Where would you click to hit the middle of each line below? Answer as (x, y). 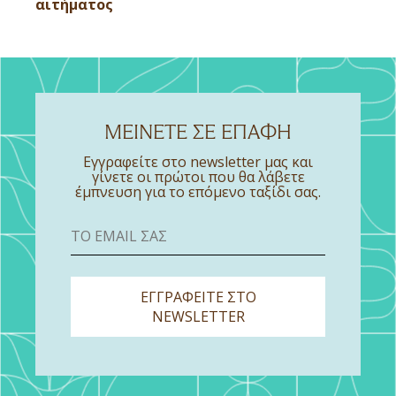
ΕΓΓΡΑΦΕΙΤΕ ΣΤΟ (198, 297)
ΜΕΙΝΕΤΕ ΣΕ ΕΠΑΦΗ (198, 132)
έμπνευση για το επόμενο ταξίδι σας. (198, 191)
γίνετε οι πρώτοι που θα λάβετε (198, 176)
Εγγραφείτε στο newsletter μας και (198, 161)
